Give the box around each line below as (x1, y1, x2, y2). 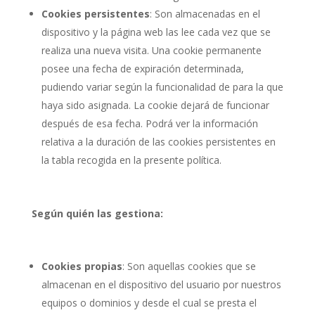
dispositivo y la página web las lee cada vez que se (41, 25, 271, 39)
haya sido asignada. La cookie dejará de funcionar (41, 98, 269, 112)
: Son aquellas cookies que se (122, 259, 256, 273)
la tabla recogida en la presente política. (41, 153, 221, 167)
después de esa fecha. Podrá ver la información (41, 116, 258, 130)
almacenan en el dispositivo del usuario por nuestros (41, 277, 281, 291)
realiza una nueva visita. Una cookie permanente (41, 43, 262, 57)
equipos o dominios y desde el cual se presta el (41, 295, 257, 309)
